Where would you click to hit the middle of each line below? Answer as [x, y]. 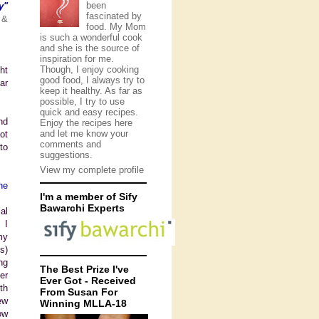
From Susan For [79, 292]
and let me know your [84, 133]
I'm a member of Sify [89, 197]
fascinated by [114, 16]
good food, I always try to [92, 80]
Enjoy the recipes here [86, 122]
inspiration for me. [77, 58]
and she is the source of [90, 48]
